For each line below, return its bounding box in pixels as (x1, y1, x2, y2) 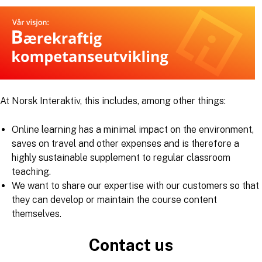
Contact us (89, 235, 173, 254)
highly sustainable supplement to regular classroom (12, 151, 230, 163)
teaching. (12, 166, 51, 177)
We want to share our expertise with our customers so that (12, 180, 259, 191)
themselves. (12, 208, 61, 219)
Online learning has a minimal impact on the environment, (12, 123, 254, 135)
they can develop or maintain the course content (12, 194, 217, 205)
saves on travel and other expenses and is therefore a (12, 137, 239, 149)
